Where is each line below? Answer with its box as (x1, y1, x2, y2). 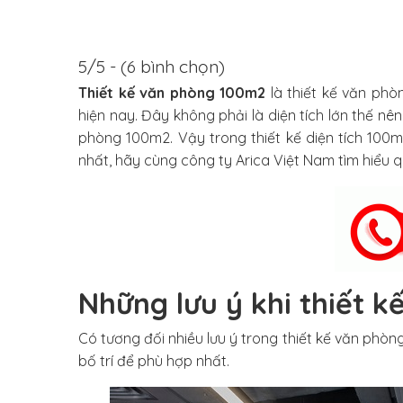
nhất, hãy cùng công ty (78, 151, 236, 169)
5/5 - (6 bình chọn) (78, 56, 225, 77)
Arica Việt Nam (236, 151, 335, 169)
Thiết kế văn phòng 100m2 (78, 84, 266, 102)
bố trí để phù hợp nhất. (78, 352, 229, 370)
